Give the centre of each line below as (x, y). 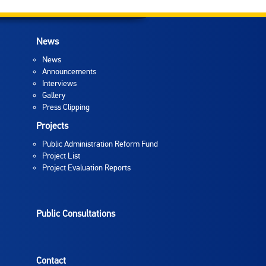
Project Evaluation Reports (86, 168)
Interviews (59, 83)
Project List (61, 156)
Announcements (69, 72)
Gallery (54, 95)
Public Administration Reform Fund (100, 144)
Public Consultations (76, 214)
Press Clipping (66, 107)
